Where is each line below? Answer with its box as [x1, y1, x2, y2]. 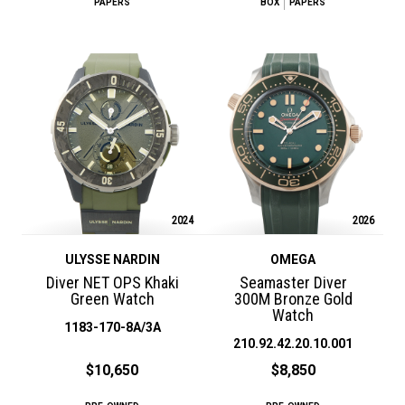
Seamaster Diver [239, 272, 347, 292]
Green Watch [70, 288, 155, 308]
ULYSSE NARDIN [64, 251, 160, 267]
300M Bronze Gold [233, 288, 353, 308]
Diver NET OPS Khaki [45, 272, 179, 292]
